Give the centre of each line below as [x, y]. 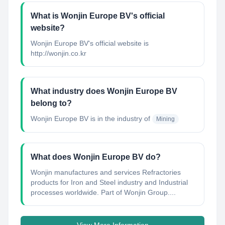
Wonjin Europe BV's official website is [90, 43]
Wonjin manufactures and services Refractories [106, 172]
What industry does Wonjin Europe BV [104, 91]
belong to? [51, 103]
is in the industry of [119, 119]
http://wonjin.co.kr [59, 53]
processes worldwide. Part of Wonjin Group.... [103, 192]
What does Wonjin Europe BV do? [96, 157]
